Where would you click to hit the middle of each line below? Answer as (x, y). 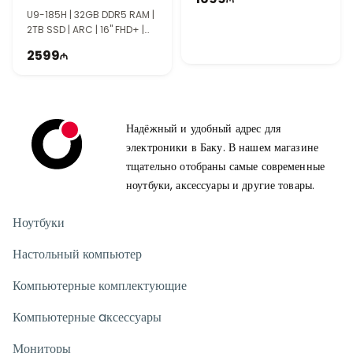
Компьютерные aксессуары (87, 317)
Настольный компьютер (77, 254)
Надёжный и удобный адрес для (203, 128)
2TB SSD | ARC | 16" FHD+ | (85, 30)
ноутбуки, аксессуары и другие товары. (221, 185)
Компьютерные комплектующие (100, 286)
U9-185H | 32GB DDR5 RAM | (91, 15)
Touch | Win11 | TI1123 (74, 45)
